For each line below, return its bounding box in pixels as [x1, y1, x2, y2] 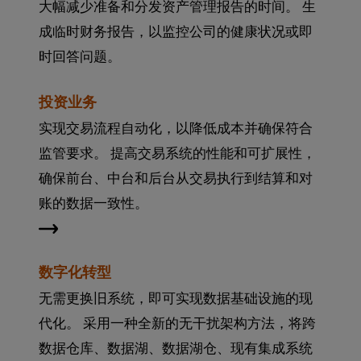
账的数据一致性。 [39, 194, 148, 212]
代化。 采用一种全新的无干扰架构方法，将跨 [39, 314, 316, 332]
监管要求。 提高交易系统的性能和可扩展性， [39, 144, 316, 162]
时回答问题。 [39, 48, 121, 65]
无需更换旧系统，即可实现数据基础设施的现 [39, 289, 313, 307]
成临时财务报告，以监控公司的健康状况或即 [39, 23, 313, 40]
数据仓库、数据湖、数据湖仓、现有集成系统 [39, 339, 313, 357]
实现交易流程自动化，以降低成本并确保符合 [39, 119, 313, 137]
